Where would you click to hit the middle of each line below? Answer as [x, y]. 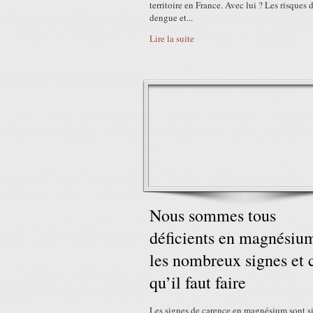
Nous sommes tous [213, 215]
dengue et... [171, 17]
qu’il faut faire [198, 282]
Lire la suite [172, 38]
